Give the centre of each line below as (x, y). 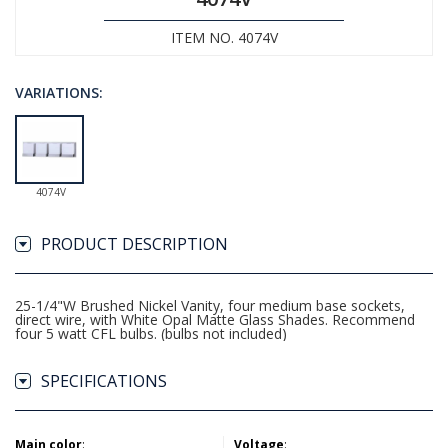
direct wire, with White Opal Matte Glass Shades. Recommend (215, 319)
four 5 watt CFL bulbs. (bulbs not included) (151, 333)
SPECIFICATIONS (104, 381)
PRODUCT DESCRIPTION (134, 244)
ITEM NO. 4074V (224, 37)
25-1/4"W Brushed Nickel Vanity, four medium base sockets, (210, 305)
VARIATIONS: (59, 92)
